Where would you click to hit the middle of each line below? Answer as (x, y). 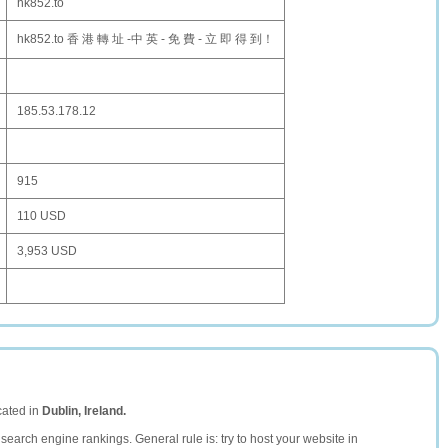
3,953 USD (47, 251)
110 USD (41, 216)
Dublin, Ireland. (84, 411)
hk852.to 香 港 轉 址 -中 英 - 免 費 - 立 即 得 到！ (145, 39)
